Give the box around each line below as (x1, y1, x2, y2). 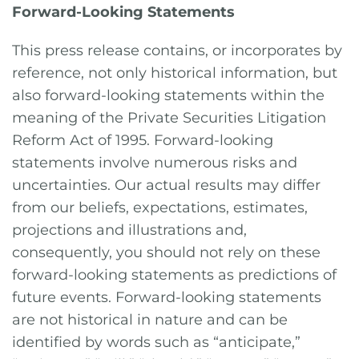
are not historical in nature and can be (12, 311, 288, 329)
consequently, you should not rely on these (12, 244, 321, 261)
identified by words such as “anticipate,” (12, 333, 301, 351)
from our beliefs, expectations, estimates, (12, 199, 308, 216)
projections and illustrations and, (12, 221, 247, 239)
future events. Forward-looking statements (12, 288, 321, 306)
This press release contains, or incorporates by (12, 42, 342, 59)
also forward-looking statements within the (12, 87, 325, 104)
